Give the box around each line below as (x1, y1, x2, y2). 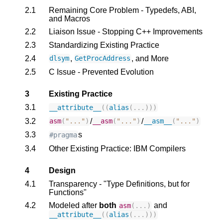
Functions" (49, 188, 87, 197)
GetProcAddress (75, 54, 131, 63)
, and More (131, 54, 169, 63)
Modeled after (49, 201, 99, 210)
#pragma (49, 131, 78, 139)
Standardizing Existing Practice (49, 41, 159, 50)
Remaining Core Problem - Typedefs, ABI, (49, 5, 196, 14)
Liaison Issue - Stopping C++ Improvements (49, 27, 203, 36)
